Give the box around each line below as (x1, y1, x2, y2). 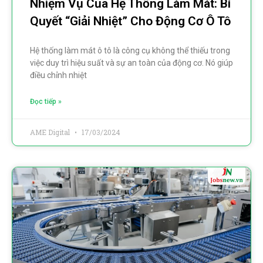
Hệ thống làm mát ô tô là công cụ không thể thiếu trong (30, 45, 230, 55)
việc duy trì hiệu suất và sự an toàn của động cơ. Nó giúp (30, 58, 233, 68)
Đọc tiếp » (30, 97, 62, 106)
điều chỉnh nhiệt (30, 70, 87, 80)
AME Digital (30, 127, 72, 137)
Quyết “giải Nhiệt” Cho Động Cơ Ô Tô (30, 14, 231, 28)
